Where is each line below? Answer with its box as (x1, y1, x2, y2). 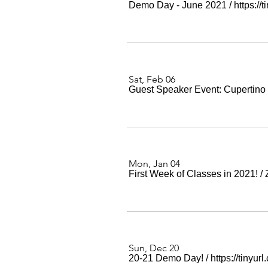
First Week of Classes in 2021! (129, 169, 258, 179)
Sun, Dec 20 (129, 242, 179, 254)
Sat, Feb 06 (129, 74, 175, 85)
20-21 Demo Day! (129, 253, 203, 263)
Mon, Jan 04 (129, 158, 180, 169)
